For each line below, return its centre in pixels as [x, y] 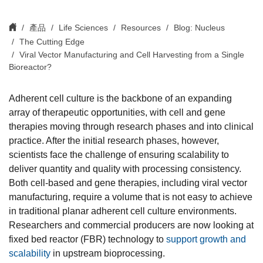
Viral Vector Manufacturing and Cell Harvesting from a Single [132, 54]
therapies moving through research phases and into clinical [131, 126]
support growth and [206, 239]
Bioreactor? [30, 67]
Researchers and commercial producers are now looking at [131, 225]
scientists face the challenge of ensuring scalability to [119, 154]
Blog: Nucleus [199, 27]
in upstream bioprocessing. [108, 253]
